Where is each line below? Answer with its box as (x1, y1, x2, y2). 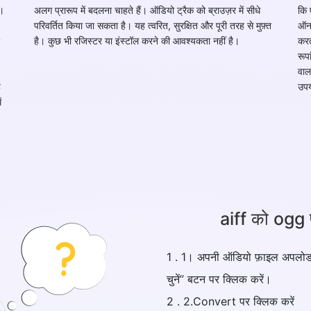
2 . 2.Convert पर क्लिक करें (167, 294, 294, 308)
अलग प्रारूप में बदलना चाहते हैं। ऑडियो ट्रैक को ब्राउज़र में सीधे (34, 3, 260, 16)
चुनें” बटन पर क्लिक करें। (167, 271, 271, 286)
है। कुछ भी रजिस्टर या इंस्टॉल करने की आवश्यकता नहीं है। (34, 34, 239, 47)
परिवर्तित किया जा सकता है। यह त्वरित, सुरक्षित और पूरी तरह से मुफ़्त (34, 19, 271, 31)
